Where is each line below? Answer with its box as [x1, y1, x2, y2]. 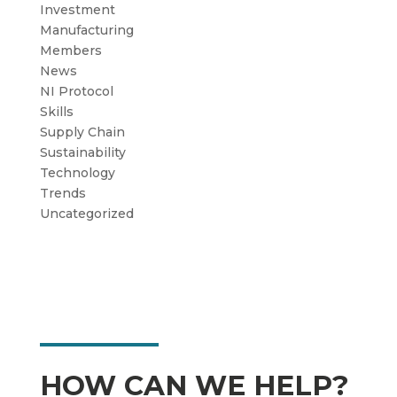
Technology [39, 165, 115, 181]
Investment [39, 2, 115, 18]
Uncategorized [39, 206, 134, 222]
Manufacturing [39, 22, 134, 38]
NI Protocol [39, 83, 113, 99]
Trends [39, 185, 86, 201]
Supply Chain [39, 124, 125, 140]
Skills [39, 104, 74, 120]
